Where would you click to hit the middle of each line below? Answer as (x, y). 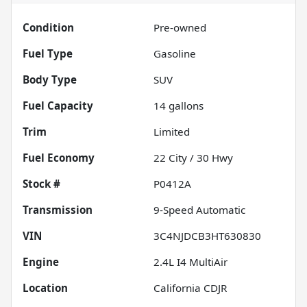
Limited (172, 132)
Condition (48, 28)
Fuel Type (48, 54)
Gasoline (175, 54)
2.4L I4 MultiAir (191, 262)
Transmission (58, 210)
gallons (185, 106)
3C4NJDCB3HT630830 (207, 236)
